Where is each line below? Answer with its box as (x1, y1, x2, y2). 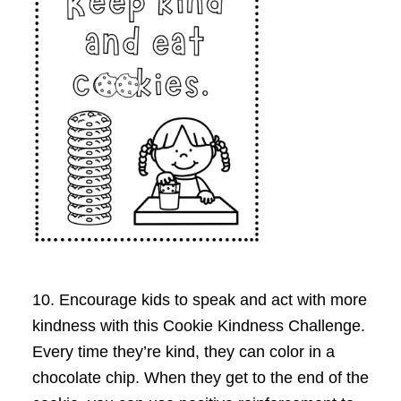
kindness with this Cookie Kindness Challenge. (31, 317, 365, 336)
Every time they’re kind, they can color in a (31, 343, 335, 362)
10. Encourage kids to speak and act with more (31, 291, 367, 310)
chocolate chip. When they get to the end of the (31, 369, 369, 388)
